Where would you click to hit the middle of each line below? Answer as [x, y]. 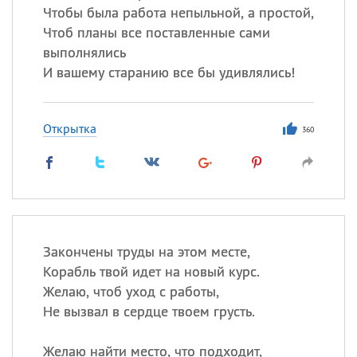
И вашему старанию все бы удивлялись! [169, 72]
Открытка [69, 128]
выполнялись [84, 52]
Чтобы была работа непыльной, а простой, [178, 12]
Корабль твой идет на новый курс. [151, 271]
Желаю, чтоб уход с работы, [131, 291]
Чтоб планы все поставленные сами [156, 32]
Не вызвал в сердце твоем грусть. [149, 311]
